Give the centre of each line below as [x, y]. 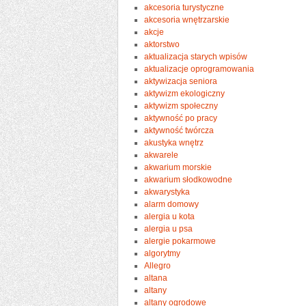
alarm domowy [172, 204]
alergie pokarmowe [180, 241]
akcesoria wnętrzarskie [187, 19]
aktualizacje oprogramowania [199, 69]
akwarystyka [167, 192]
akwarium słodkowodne [189, 179]
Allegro [158, 265]
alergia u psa [169, 228]
